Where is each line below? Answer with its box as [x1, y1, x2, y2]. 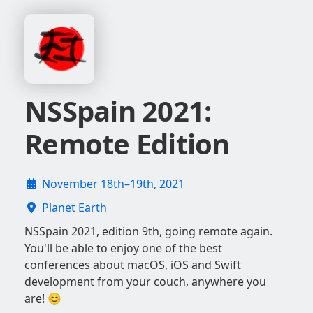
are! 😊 [24, 291, 61, 307]
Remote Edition [24, 124, 230, 163]
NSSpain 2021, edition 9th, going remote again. [24, 224, 272, 240]
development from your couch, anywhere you [24, 274, 266, 290]
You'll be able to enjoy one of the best [24, 240, 222, 256]
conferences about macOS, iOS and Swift [24, 257, 241, 273]
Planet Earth [42, 200, 107, 216]
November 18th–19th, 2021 [42, 176, 184, 192]
